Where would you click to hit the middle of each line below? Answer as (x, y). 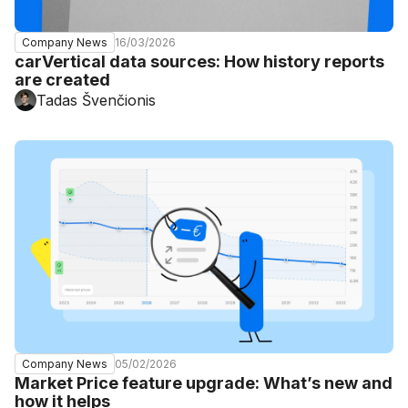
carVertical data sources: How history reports (199, 62)
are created (62, 80)
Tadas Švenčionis (96, 101)
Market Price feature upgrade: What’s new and (204, 383)
